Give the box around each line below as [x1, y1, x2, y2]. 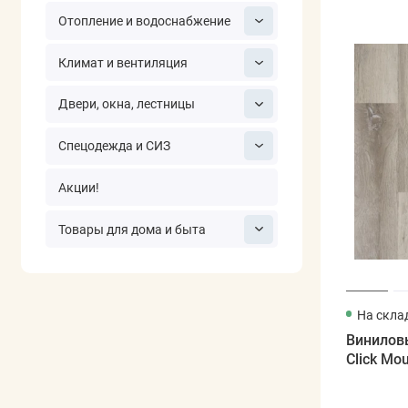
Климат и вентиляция [57, 55, 188, 70]
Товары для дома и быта [57, 221, 206, 237]
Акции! [57, 179, 99, 195]
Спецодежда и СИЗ [57, 138, 170, 154]
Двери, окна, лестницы [57, 97, 195, 112]
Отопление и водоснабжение [57, 14, 230, 29]
